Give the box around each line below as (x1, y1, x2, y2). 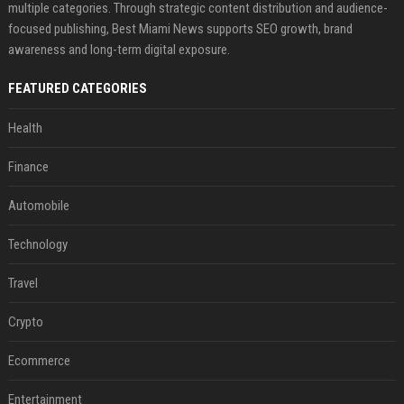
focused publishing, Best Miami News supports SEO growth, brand (7, 20, 353, 37)
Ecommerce (7, 352, 70, 369)
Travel (7, 274, 38, 291)
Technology (7, 235, 68, 252)
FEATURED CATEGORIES (7, 79, 147, 96)
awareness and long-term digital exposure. (7, 41, 230, 58)
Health (7, 119, 42, 136)
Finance (7, 158, 49, 175)
